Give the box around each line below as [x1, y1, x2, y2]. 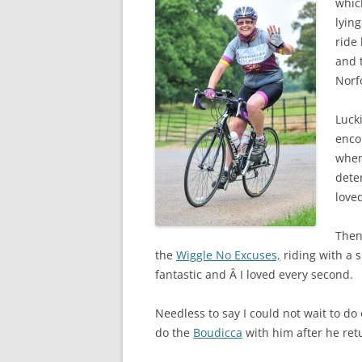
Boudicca [193, 325, 242, 340]
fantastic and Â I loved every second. [155, 267, 353, 282]
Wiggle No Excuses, [176, 247, 280, 263]
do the [155, 325, 193, 340]
